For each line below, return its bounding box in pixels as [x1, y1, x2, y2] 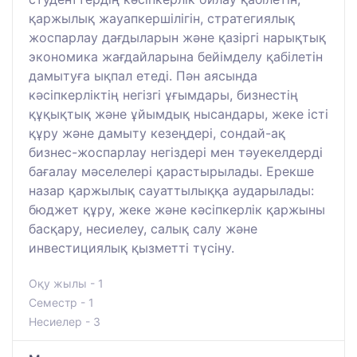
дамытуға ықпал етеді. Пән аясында [29, 67, 257, 84]
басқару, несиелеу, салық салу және [29, 220, 257, 237]
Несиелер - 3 [29, 314, 100, 328]
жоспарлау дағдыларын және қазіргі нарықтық [29, 29, 326, 45]
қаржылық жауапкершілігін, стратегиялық [29, 10, 295, 26]
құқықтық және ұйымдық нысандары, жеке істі [29, 105, 328, 122]
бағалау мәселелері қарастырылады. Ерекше [29, 163, 314, 179]
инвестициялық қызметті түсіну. [29, 239, 234, 256]
